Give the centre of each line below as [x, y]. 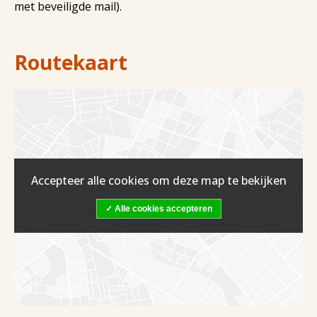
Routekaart [71, 62]
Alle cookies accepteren [163, 208]
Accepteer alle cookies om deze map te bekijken [158, 180]
